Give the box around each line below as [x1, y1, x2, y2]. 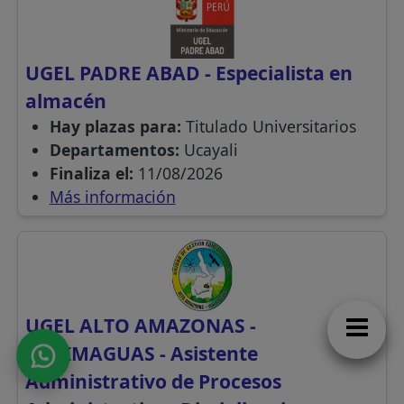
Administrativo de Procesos [25, 368, 282, 395]
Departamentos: [49, 139, 184, 161]
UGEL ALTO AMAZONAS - [25, 312, 257, 339]
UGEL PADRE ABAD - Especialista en [25, 60, 353, 87]
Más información [49, 186, 176, 208]
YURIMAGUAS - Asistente [25, 340, 259, 367]
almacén [25, 87, 107, 115]
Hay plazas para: [49, 115, 186, 138]
